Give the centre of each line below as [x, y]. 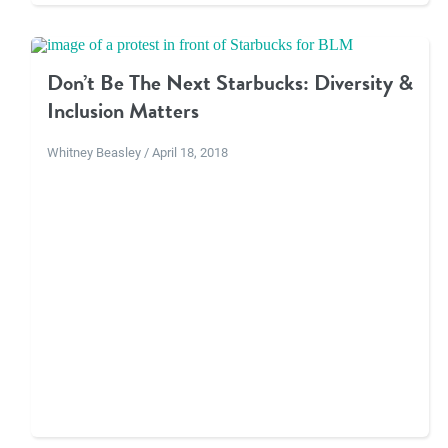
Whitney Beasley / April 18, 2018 [137, 152]
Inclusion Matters [122, 111]
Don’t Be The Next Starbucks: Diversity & [229, 83]
